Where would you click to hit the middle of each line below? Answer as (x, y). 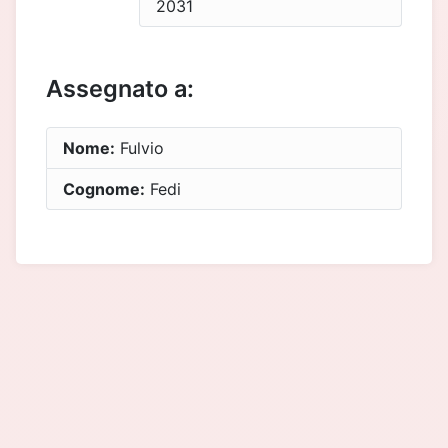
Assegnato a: (120, 89)
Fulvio (139, 148)
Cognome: (104, 189)
